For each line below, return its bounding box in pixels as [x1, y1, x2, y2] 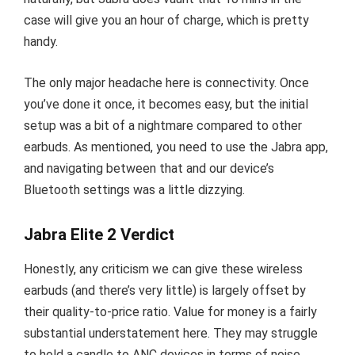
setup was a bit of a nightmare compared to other [24, 117, 302, 133]
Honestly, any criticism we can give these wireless [24, 261, 303, 277]
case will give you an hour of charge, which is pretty [24, 13, 309, 29]
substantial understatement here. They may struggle [24, 326, 318, 342]
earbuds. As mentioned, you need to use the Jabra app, [24, 139, 328, 155]
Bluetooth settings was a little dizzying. [24, 181, 245, 197]
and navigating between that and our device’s [24, 160, 274, 176]
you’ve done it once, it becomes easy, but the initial [24, 96, 308, 112]
